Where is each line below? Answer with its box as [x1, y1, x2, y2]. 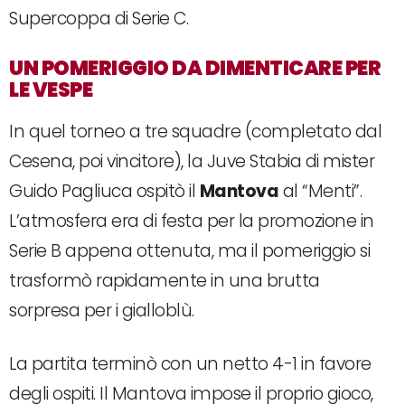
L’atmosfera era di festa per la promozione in [9, 209, 374, 234]
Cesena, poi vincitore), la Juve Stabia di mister [9, 149, 374, 174]
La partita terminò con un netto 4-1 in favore [9, 352, 372, 377]
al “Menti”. [278, 179, 362, 204]
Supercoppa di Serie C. [9, 6, 188, 32]
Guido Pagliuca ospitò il [9, 179, 200, 204]
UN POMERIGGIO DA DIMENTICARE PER [9, 54, 381, 83]
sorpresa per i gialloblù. [9, 298, 194, 324]
